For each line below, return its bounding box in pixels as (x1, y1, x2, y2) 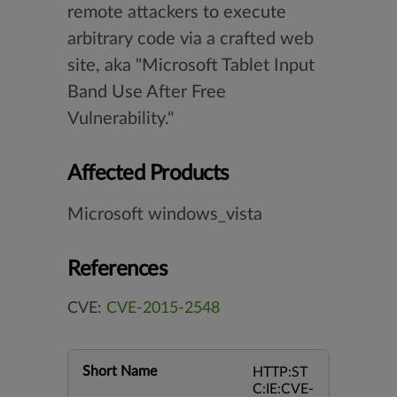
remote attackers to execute (67, 4, 286, 21)
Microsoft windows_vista (67, 206, 262, 223)
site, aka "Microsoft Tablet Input (67, 57, 315, 74)
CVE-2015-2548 (106, 300, 220, 316)
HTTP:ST (253, 365, 307, 379)
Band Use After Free (67, 83, 226, 101)
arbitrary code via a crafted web (67, 30, 314, 48)
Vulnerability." (67, 110, 174, 128)
